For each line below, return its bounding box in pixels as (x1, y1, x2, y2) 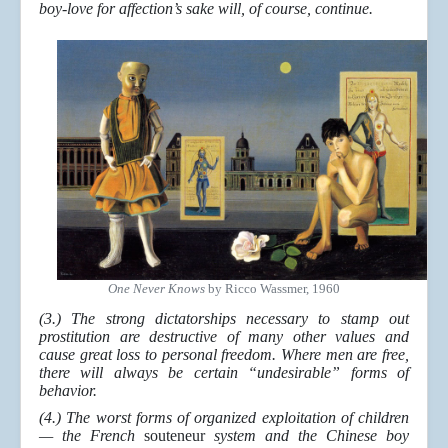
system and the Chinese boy (214, 427, 409, 445)
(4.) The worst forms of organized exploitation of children (39, 409, 409, 427)
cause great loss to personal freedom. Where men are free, (39, 346, 409, 364)
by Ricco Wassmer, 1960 (205, 281, 340, 297)
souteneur (144, 427, 214, 445)
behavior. (39, 382, 97, 400)
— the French (39, 427, 144, 445)
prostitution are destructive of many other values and (39, 328, 409, 346)
